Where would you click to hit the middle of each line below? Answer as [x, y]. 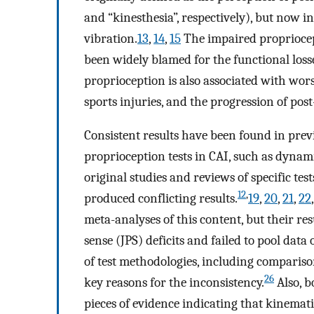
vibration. [111, 38]
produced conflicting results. [161, 199]
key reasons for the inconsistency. [174, 283]
